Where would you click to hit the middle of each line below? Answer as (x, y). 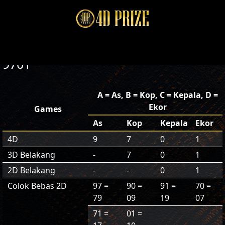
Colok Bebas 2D (37, 186)
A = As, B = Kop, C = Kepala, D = (158, 95)
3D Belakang (31, 155)
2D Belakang (31, 170)
